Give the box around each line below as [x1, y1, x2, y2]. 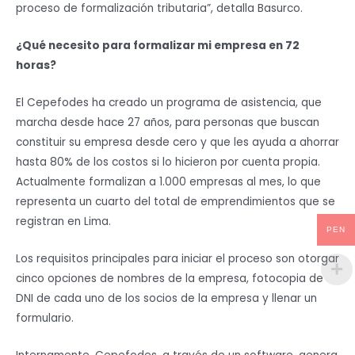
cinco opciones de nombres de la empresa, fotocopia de [16, 270, 323, 286]
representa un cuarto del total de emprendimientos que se [16, 194, 335, 210]
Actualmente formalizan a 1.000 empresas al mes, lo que [16, 174, 321, 190]
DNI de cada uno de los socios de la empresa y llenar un [16, 290, 317, 306]
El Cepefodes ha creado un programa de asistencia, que [16, 95, 322, 111]
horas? [16, 58, 56, 74]
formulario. [16, 310, 74, 326]
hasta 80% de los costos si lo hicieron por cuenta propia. [16, 155, 320, 170]
